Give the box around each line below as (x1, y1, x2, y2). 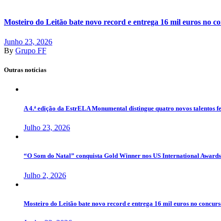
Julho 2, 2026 (24, 171, 66, 180)
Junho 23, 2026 (4, 37, 52, 46)
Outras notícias (4, 66, 46, 74)
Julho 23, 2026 (24, 123, 70, 132)
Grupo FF (15, 46, 46, 55)
